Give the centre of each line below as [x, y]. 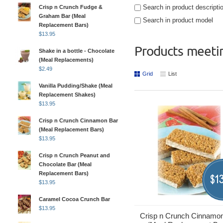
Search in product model [177, 20]
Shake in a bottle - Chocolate [77, 51]
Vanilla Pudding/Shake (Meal [76, 86]
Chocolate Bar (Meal [65, 164]
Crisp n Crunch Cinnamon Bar [78, 120]
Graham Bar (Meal [62, 16]
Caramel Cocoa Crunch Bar [74, 199]
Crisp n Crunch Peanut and [74, 155]
